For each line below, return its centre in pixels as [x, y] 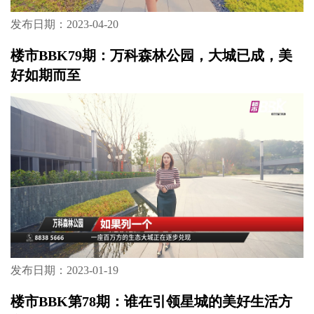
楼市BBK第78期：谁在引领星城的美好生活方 [151, 302]
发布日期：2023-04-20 [64, 25]
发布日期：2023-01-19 [64, 271]
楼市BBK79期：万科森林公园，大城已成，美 [151, 56]
